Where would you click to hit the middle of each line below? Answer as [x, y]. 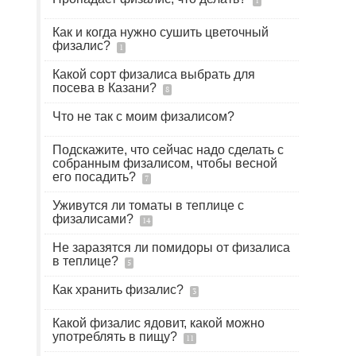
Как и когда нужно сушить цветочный [161, 32]
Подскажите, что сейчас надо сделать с [168, 150]
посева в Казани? [106, 88]
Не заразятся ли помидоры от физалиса [171, 248]
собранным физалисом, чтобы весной [165, 163]
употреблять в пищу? [116, 337]
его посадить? [96, 177]
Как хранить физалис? [120, 290]
